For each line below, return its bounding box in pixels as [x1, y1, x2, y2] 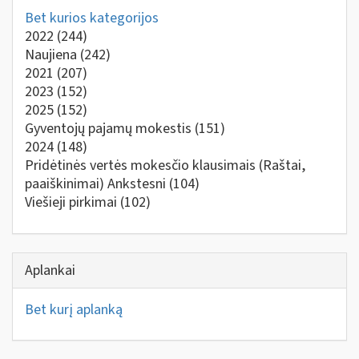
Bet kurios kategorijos [25, 8, 159, 28]
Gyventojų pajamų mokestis [25, 119, 195, 139]
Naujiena [25, 45, 80, 65]
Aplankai [25, 260, 75, 280]
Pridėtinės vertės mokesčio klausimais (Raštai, [25, 155, 305, 175]
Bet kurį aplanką [25, 299, 123, 320]
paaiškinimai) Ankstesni [25, 174, 169, 194]
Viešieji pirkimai [25, 192, 120, 212]
